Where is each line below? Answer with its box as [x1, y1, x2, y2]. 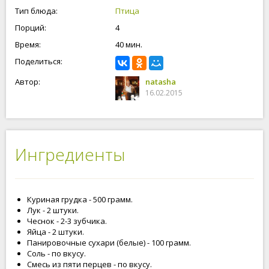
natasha [145, 76, 176, 87]
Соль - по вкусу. [27, 248, 86, 259]
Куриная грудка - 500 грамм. [27, 194, 133, 205]
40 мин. [115, 39, 142, 50]
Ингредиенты [15, 143, 125, 166]
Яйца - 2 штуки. [27, 226, 84, 237]
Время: [15, 39, 41, 50]
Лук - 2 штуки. [27, 205, 79, 216]
